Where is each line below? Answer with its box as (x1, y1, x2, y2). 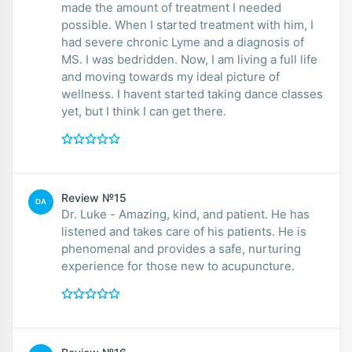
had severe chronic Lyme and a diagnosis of (61, 34, 304, 49)
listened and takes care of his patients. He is (61, 223, 306, 239)
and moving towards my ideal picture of (61, 68, 280, 84)
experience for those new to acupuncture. (61, 258, 295, 273)
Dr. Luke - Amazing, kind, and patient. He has (61, 206, 310, 222)
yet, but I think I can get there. (61, 103, 226, 119)
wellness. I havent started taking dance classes (61, 86, 117, 101)
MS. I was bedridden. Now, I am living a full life (61, 51, 86, 67)
